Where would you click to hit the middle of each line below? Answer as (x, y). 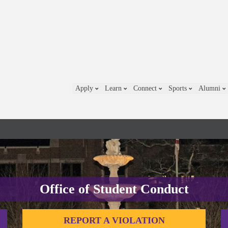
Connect (146, 88)
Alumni (210, 88)
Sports (179, 88)
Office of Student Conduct (114, 189)
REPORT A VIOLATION (114, 220)
